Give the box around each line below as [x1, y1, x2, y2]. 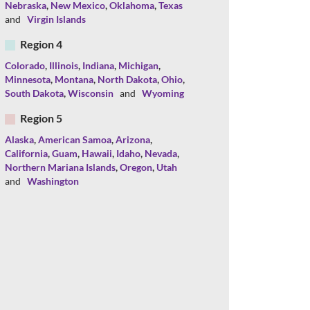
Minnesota [5, 73, 51, 86]
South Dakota [5, 87, 64, 100]
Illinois [49, 60, 78, 72]
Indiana [82, 60, 114, 72]
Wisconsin [68, 87, 113, 100]
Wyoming [142, 87, 184, 100]
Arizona [116, 134, 150, 146]
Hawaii [82, 147, 112, 160]
